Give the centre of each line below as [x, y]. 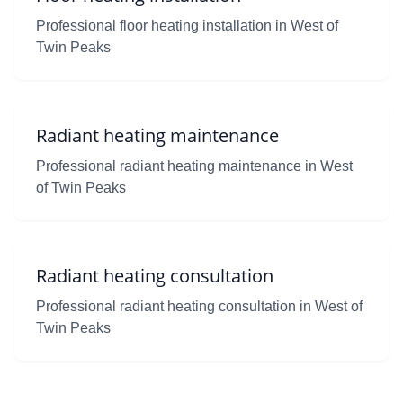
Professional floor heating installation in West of [187, 26]
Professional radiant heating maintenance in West [194, 166]
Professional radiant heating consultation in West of [199, 306]
